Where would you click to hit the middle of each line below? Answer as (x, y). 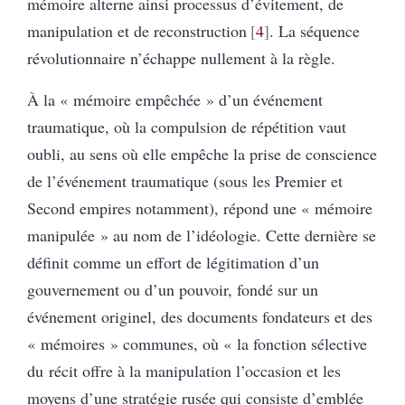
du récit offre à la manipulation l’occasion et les (184, 370)
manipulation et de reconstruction (137, 30)
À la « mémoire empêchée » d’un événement (175, 99)
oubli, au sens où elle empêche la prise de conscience (202, 153)
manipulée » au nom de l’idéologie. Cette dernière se (202, 235)
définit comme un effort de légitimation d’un (173, 262)
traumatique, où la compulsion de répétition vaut (187, 126)
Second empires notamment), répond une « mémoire (200, 207)
